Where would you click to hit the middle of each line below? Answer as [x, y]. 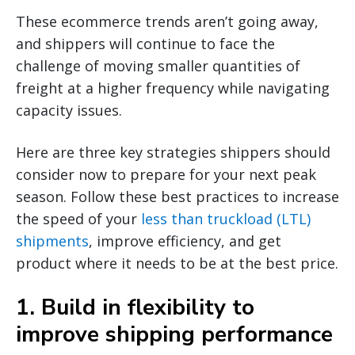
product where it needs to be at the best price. [177, 263]
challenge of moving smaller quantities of [158, 66]
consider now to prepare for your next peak [166, 175]
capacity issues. [69, 111]
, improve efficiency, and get [185, 241]
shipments [52, 241]
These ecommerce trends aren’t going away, [167, 22]
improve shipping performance [174, 335]
